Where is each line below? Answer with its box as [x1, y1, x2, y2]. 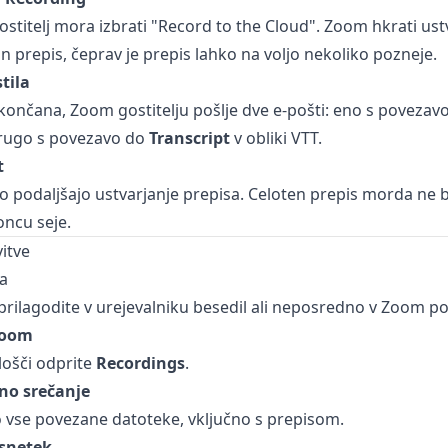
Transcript [148, 127, 230, 149]
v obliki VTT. [229, 127, 322, 149]
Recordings [95, 352, 185, 374]
